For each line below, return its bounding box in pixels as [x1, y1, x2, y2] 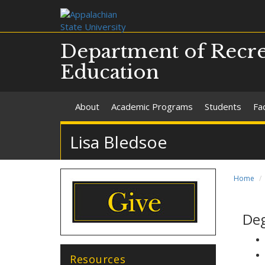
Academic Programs [111, 101, 193, 112]
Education [60, 60, 159, 84]
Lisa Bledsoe [70, 131, 167, 153]
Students [205, 101, 241, 112]
